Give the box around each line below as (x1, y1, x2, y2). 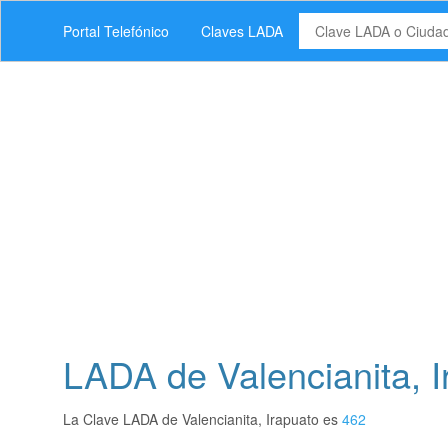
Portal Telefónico (63, 21, 169, 41)
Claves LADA (201, 21, 283, 41)
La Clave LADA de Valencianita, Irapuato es (63, 409, 342, 430)
